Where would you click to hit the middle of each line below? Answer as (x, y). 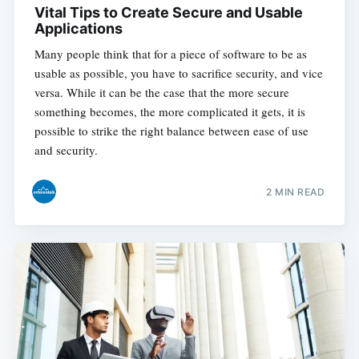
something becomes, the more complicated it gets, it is (169, 112)
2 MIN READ (296, 192)
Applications (78, 29)
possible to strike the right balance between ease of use (171, 131)
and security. (66, 150)
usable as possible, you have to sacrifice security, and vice (178, 73)
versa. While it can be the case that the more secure (161, 93)
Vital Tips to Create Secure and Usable (168, 13)
